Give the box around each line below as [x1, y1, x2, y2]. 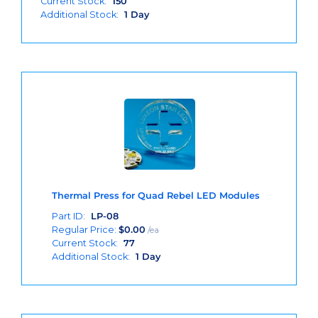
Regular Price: [51, 224, 119, 236]
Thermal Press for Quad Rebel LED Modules [51, 190, 260, 202]
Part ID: [51, 211, 87, 222]
